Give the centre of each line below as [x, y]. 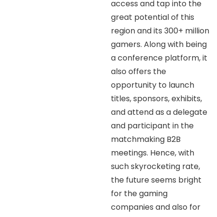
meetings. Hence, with [153, 153]
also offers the [139, 71]
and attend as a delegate [159, 112]
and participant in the [153, 125]
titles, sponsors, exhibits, [157, 98]
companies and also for [156, 207]
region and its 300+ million [160, 31]
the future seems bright [156, 180]
